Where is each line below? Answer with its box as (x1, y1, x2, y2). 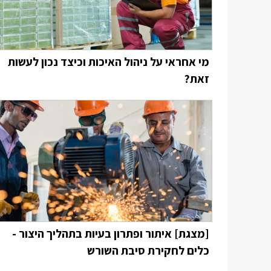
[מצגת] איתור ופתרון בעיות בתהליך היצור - (12, 226, 209, 241)
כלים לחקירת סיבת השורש (87, 243, 209, 258)
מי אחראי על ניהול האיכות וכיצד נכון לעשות (8, 54, 209, 70)
